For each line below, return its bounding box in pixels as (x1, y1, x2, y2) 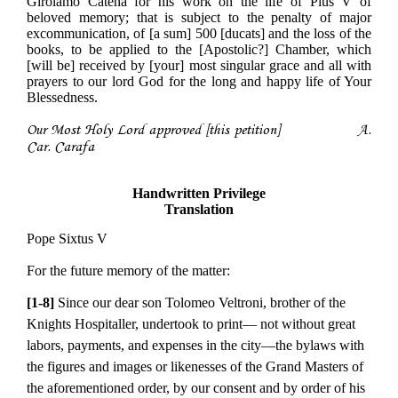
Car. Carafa (27, 139, 94, 156)
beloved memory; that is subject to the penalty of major (27, 10, 371, 26)
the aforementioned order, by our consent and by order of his (27, 379, 365, 395)
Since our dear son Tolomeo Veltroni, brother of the (54, 294, 346, 310)
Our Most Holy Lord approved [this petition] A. (27, 122, 371, 139)
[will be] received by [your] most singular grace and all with (27, 58, 371, 74)
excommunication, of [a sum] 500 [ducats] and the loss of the (27, 26, 371, 42)
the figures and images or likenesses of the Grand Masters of (27, 358, 363, 374)
